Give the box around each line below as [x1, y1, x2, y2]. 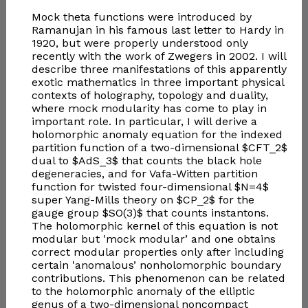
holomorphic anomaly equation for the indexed [31, 128, 283, 142]
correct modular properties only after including [31, 245, 284, 259]
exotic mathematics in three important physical [31, 76, 284, 89]
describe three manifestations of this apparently [31, 63, 287, 76]
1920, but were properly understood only [31, 36, 248, 50]
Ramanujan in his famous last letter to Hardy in [31, 23, 284, 37]
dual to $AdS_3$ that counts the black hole [31, 154, 262, 168]
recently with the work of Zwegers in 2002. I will [31, 49, 286, 63]
